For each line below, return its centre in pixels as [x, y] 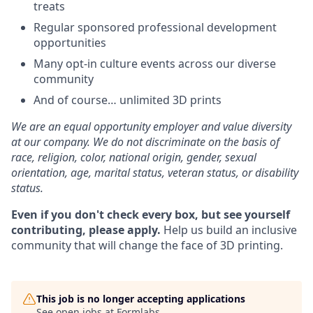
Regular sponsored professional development [155, 27]
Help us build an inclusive [229, 230]
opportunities [70, 43]
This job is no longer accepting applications [141, 299]
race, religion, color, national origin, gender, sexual [134, 157]
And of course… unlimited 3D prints [128, 100]
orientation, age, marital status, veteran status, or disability [155, 173]
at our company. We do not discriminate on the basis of [145, 142]
